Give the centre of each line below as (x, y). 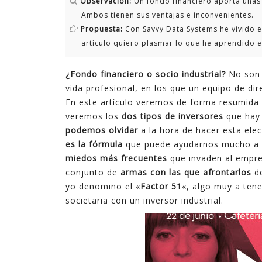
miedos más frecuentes (116, 158)
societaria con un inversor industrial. (144, 200)
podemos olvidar (102, 130)
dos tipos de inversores (173, 116)
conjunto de (93, 172)
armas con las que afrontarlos (186, 172)
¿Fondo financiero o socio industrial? (146, 74)
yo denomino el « (103, 186)
